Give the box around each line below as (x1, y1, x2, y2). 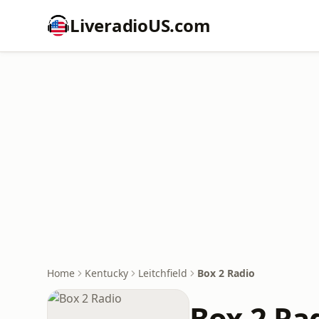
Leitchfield (138, 266, 187, 280)
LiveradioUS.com (70, 14, 211, 37)
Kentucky (85, 266, 128, 280)
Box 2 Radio (197, 266, 255, 280)
